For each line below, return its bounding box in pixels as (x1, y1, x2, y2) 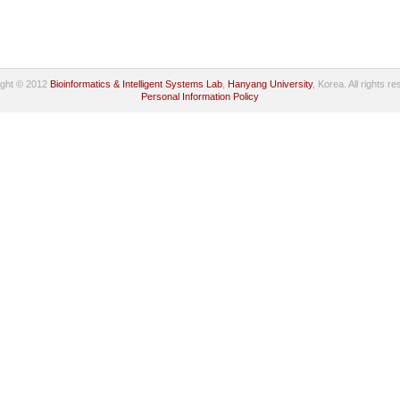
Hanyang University (227, 79, 312, 89)
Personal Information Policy (141, 91, 259, 102)
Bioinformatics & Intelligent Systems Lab (49, 79, 222, 89)
